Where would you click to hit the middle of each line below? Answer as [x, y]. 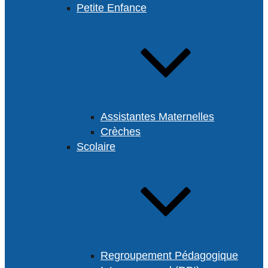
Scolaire [96, 147]
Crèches [121, 132]
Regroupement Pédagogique [169, 255]
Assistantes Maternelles [157, 117]
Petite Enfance [112, 8]
